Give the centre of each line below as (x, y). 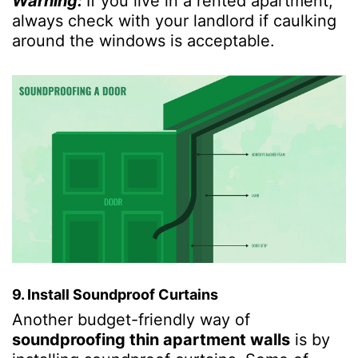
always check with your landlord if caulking (174, 20)
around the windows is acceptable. (146, 40)
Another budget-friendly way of (131, 319)
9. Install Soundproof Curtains (115, 294)
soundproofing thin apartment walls (151, 339)
